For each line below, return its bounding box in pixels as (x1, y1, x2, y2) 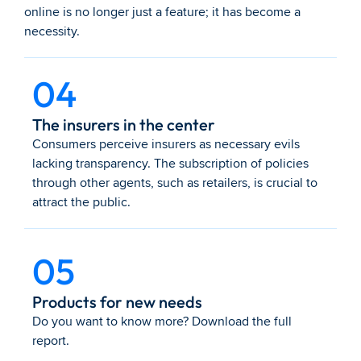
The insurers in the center (32, 114, 215, 135)
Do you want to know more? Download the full (32, 313, 292, 330)
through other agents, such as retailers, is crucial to (32, 175, 317, 191)
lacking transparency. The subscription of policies (32, 156, 309, 172)
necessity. (24, 23, 80, 39)
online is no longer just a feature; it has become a (24, 4, 301, 20)
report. (32, 333, 69, 349)
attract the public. (32, 194, 131, 210)
